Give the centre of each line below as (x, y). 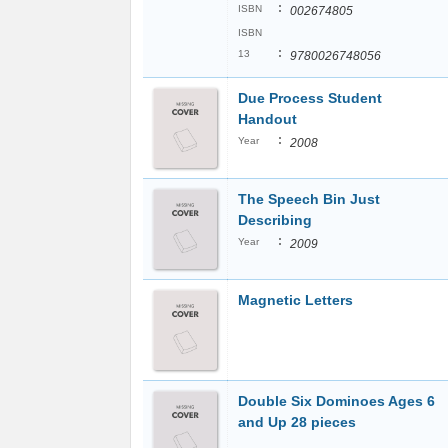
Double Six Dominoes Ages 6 (336, 401)
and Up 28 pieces (299, 422)
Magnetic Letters (295, 300)
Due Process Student (310, 98)
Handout (267, 119)
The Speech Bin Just (309, 199)
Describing (277, 220)
